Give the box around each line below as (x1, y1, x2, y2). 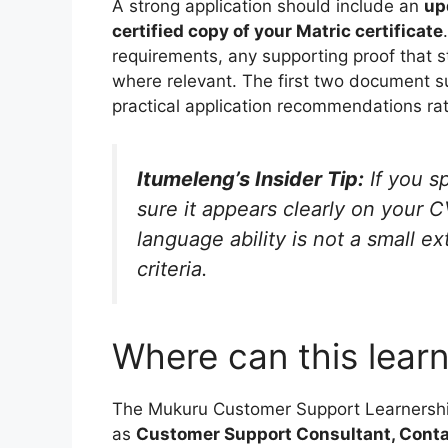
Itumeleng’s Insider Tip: (137, 167, 364, 192)
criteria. (137, 257, 208, 282)
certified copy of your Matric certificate (112, 20, 443, 41)
